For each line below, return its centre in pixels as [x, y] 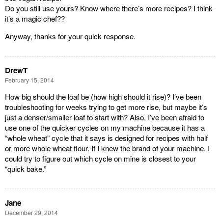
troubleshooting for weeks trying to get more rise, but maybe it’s [106, 107]
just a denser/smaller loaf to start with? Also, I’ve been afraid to [105, 117]
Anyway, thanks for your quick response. [70, 36]
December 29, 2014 [31, 213]
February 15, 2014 [29, 80]
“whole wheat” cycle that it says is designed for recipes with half [106, 138]
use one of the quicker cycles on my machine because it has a [105, 128]
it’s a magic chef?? [35, 18]
